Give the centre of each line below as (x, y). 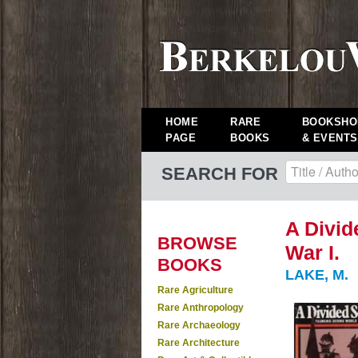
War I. (312, 253)
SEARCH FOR (220, 174)
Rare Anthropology (201, 308)
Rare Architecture (199, 343)
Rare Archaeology (199, 325)
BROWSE (197, 243)
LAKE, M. (317, 275)
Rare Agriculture (195, 290)
